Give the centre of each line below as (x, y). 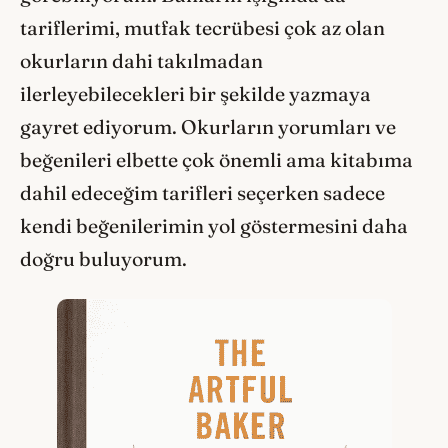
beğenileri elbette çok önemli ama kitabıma (216, 159)
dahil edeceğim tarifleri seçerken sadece (202, 192)
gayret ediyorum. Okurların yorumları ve (208, 126)
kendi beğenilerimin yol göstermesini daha (214, 225)
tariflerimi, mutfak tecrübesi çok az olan (202, 27)
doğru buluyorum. (105, 258)
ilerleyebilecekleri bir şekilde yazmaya (195, 93)
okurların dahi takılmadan (141, 60)
